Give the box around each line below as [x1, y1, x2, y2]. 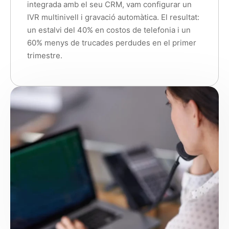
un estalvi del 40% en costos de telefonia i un [27, 25, 191, 35]
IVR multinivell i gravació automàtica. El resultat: [27, 12, 199, 22]
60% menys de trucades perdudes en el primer [27, 38, 196, 48]
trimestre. [27, 51, 62, 61]
